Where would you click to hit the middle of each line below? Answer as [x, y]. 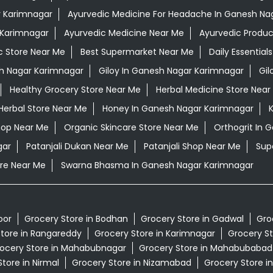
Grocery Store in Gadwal [192, 219]
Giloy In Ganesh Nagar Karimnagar [171, 71]
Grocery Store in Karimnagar [154, 234]
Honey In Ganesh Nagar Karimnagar [178, 109]
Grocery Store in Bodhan [76, 219]
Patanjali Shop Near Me [192, 147]
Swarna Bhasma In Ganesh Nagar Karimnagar [157, 165]
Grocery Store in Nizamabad [131, 263]
